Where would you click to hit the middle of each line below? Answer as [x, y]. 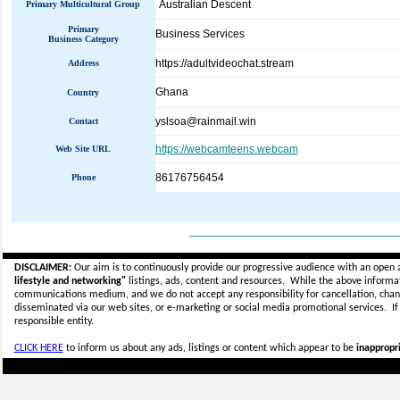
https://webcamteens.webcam [226, 149]
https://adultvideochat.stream [224, 63]
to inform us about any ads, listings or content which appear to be [209, 348]
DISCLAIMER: [42, 268]
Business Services [200, 34]
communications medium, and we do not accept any [129, 295]
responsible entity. [54, 321]
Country [83, 92]
